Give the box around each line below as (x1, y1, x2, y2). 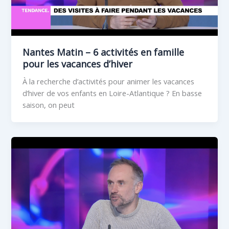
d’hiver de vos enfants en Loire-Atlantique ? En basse (22, 88, 202, 99)
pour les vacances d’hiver (22, 58, 133, 71)
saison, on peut (22, 100, 75, 110)
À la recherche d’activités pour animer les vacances (22, 76, 195, 87)
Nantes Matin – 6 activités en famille (22, 46, 185, 59)
